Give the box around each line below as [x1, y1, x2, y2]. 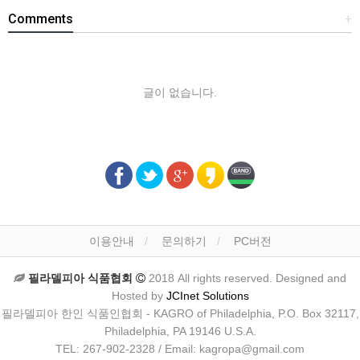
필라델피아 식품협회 [28, 272, 136, 284]
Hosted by [111, 289, 166, 302]
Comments [8, 11, 73, 27]
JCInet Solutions [166, 289, 249, 302]
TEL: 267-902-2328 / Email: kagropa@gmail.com [55, 342, 305, 355]
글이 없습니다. [143, 86, 217, 99]
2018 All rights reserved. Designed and [145, 272, 346, 284]
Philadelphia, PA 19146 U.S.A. [104, 325, 256, 337]
